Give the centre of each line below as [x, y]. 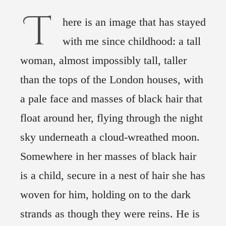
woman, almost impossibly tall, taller [103, 61]
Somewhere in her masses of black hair [108, 156]
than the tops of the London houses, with [112, 80]
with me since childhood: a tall [132, 41]
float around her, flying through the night [111, 118]
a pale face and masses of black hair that [111, 99]
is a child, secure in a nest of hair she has [113, 176]
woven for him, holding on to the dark [105, 195]
